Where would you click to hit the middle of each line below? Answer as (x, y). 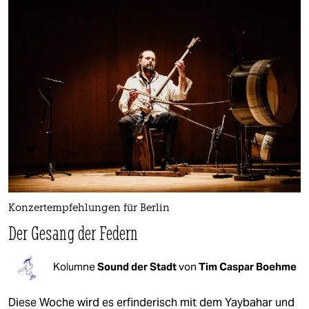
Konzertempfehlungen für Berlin (89, 209)
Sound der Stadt (138, 266)
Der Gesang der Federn (73, 233)
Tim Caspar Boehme (248, 266)
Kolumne (75, 266)
